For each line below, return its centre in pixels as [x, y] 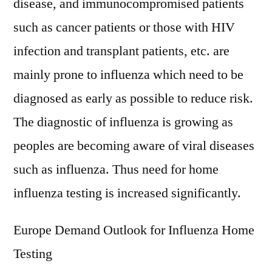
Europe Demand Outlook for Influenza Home [134, 230]
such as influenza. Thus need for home [116, 169]
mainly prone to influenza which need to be [128, 75]
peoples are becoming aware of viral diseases [134, 146]
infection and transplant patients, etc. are [121, 51]
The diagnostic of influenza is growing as [123, 122]
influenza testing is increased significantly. [127, 193]
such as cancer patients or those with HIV [124, 27]
